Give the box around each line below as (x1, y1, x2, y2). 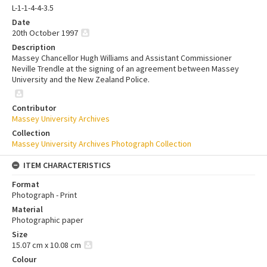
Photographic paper (12, 214, 83, 225)
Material (12, 203, 43, 215)
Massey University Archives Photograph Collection (12, 138, 191, 149)
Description (12, 41, 55, 52)
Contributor (12, 102, 56, 113)
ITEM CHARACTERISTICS (23, 159, 111, 170)
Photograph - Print (12, 189, 77, 200)
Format (12, 178, 39, 190)
